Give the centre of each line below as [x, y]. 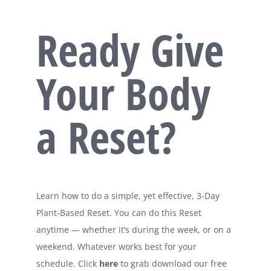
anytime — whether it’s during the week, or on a [134, 229]
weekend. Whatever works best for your [116, 246]
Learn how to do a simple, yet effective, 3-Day [128, 195]
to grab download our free [174, 263]
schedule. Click [68, 263]
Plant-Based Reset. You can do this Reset [119, 212]
